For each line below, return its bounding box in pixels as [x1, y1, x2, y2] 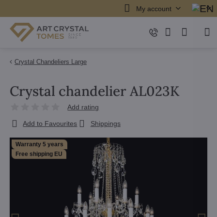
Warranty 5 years [15, 141, 63, 148]
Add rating [67, 103, 99, 111]
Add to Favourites [23, 120, 77, 127]
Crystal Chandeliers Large [15, 58, 87, 65]
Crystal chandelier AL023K [10, 82, 179, 100]
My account [136, 4, 171, 13]
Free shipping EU [15, 151, 62, 157]
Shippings [90, 120, 121, 127]
